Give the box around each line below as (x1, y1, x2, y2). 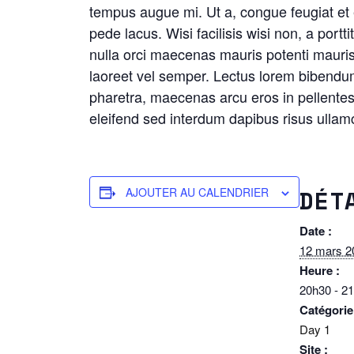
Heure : (299, 261, 340, 279)
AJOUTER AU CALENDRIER (126, 183, 269, 200)
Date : (299, 221, 332, 239)
